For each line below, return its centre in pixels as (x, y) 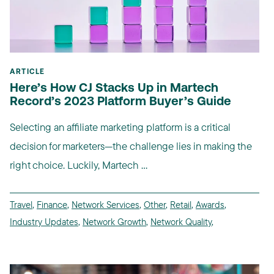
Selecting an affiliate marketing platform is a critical (120, 127)
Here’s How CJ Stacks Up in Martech (114, 89)
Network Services (106, 205)
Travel (21, 205)
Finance (52, 205)
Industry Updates (44, 222)
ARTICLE (28, 72)
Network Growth (114, 222)
